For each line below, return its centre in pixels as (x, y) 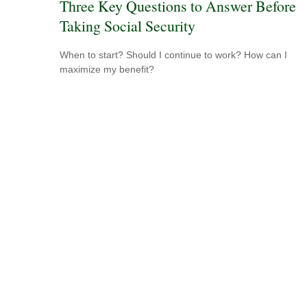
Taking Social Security (127, 25)
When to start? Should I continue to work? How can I (173, 55)
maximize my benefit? (107, 70)
